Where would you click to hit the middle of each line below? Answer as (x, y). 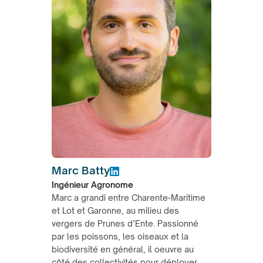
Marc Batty (81, 170)
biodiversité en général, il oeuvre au (123, 249)
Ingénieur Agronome (92, 184)
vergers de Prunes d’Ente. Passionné (125, 223)
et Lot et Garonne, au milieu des (115, 210)
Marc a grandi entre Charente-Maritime (129, 197)
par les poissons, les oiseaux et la (120, 236)
